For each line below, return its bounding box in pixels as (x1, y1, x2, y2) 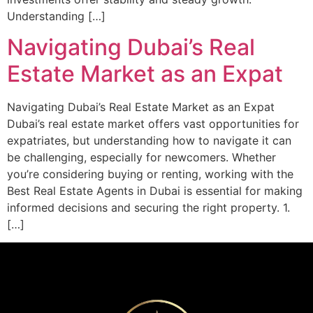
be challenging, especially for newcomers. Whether (7, 150, 276, 165)
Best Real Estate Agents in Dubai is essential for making (7, 184, 303, 198)
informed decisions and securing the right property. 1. (7, 201, 290, 215)
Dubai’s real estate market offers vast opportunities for (7, 117, 299, 131)
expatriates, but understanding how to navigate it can (7, 133, 291, 148)
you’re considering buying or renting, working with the (7, 167, 293, 182)
